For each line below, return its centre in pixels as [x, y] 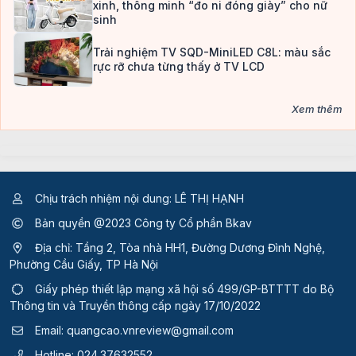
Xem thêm [317, 109]
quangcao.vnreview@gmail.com [150, 331]
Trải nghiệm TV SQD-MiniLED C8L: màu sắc [212, 52]
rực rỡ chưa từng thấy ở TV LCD [179, 67]
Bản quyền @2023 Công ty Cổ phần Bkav [142, 223]
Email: [49, 331]
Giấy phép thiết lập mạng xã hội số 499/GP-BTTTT [167, 289]
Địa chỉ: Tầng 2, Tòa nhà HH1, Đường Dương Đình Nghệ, [178, 248]
